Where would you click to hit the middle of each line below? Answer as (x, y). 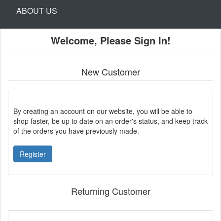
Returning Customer (110, 191)
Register (33, 154)
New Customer (110, 71)
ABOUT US (37, 10)
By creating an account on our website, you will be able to (103, 111)
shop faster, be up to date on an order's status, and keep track (110, 121)
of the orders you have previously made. (76, 130)
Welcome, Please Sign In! (110, 40)
